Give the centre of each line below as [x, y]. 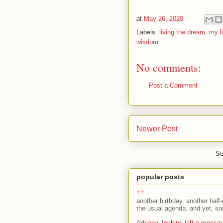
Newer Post [157, 128]
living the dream [182, 32]
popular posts [160, 177]
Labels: [148, 32]
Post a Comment [173, 85]
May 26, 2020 [164, 19]
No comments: [169, 67]
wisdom [147, 42]
